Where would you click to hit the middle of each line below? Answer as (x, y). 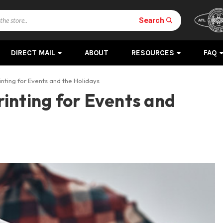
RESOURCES (153, 53)
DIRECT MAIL (33, 53)
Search (151, 20)
